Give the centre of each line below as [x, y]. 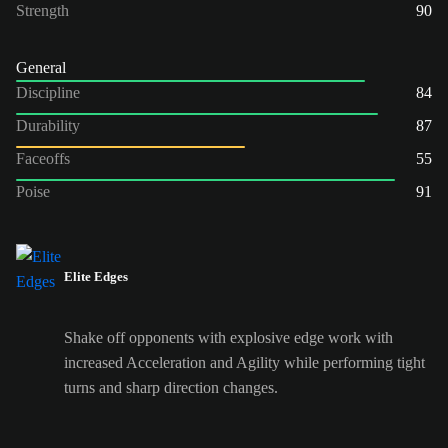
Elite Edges [96, 276]
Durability [48, 125]
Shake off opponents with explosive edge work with [228, 338]
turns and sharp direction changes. [171, 388]
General [41, 67]
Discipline [48, 92]
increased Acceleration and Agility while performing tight [244, 363]
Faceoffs [43, 158]
